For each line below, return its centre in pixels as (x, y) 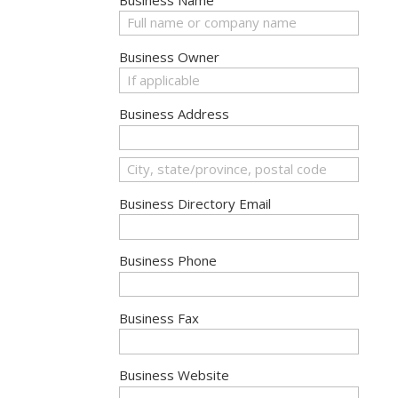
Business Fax (159, 318)
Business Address (175, 114)
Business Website (175, 375)
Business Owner (170, 57)
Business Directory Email (195, 204)
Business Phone (168, 261)
